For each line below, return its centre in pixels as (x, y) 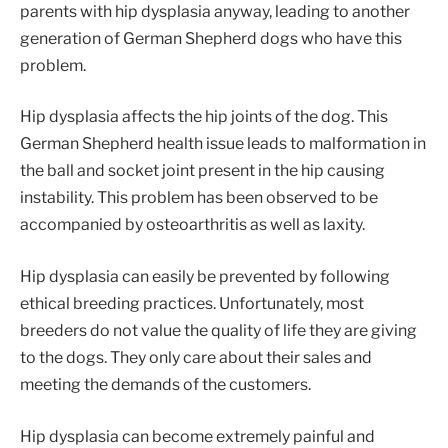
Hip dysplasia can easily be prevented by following (205, 277)
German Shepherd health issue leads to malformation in (223, 144)
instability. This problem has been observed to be (199, 198)
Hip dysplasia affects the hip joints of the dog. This (204, 117)
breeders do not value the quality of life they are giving (218, 331)
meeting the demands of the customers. (165, 385)
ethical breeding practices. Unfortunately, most (192, 304)
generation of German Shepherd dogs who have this (211, 38)
